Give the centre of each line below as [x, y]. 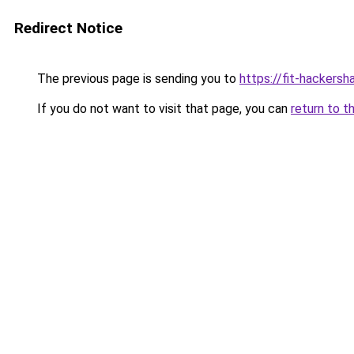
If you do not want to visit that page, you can [162, 109]
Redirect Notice [68, 28]
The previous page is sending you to [137, 79]
